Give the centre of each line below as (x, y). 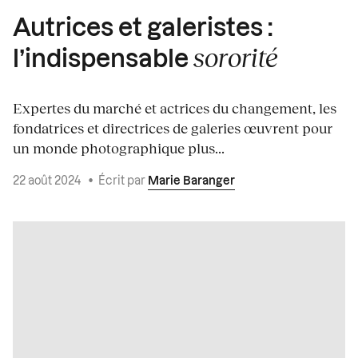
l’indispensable (103, 60)
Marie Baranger (191, 182)
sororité (236, 58)
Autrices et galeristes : (143, 29)
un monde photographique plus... (119, 148)
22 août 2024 (48, 182)
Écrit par (123, 182)
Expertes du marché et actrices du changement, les (175, 108)
